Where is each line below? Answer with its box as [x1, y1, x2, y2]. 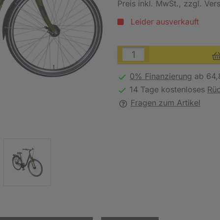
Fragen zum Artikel [131, 98, 200, 108]
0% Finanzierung [130, 71, 192, 81]
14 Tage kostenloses [130, 84, 207, 94]
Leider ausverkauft [131, 17, 199, 27]
